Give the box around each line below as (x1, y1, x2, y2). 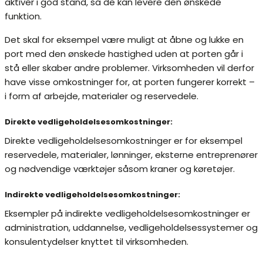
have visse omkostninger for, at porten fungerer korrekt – (5, 76, 255, 88)
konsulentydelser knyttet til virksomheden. (5, 235, 188, 248)
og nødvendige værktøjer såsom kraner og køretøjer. (5, 163, 235, 175)
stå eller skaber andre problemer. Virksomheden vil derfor (5, 62, 254, 74)
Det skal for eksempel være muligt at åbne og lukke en (5, 33, 244, 46)
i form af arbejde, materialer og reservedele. (5, 90, 198, 102)
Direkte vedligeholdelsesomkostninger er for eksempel (5, 134, 242, 147)
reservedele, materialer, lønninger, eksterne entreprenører (5, 149, 258, 161)
